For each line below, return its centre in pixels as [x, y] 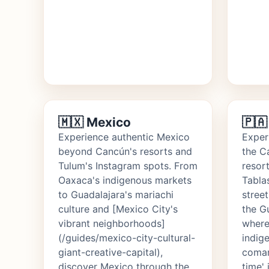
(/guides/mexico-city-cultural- [127, 238]
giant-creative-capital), [110, 252]
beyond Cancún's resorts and [125, 152]
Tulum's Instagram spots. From [128, 166]
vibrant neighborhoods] [112, 224]
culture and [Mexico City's [118, 209]
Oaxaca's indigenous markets [125, 180]
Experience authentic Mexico [124, 137]
